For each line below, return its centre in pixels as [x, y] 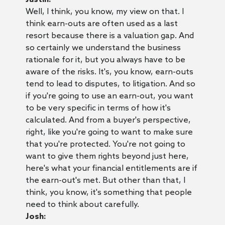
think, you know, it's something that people [108, 192]
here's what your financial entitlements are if [111, 168]
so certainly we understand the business [103, 48]
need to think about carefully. [82, 204]
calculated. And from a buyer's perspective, [108, 120]
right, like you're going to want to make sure [109, 132]
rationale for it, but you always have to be [105, 60]
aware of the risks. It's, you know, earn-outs [109, 72]
